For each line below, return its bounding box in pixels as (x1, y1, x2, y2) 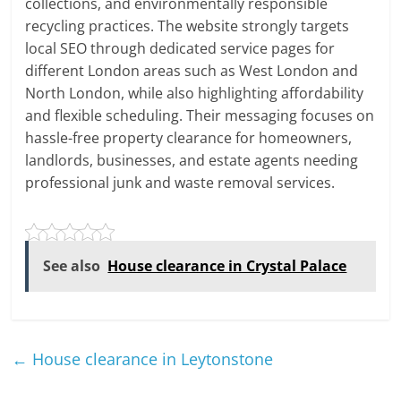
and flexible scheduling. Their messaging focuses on (25, 105, 375, 125)
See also (43, 255, 101, 276)
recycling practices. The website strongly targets (25, 15, 350, 36)
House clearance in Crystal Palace (107, 255, 347, 276)
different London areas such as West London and (25, 60, 359, 81)
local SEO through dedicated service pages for (25, 38, 336, 58)
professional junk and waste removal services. (25, 172, 336, 192)
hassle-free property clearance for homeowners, (25, 127, 353, 148)
